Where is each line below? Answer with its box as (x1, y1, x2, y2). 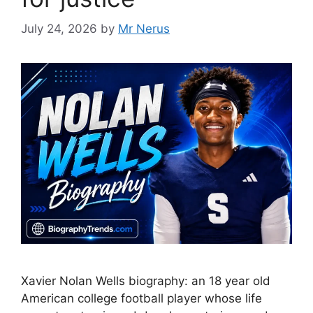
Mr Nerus (118, 22, 170, 36)
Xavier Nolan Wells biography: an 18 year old (21, 273, 270, 288)
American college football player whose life (21, 291, 262, 305)
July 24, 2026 (21, 22, 97, 36)
